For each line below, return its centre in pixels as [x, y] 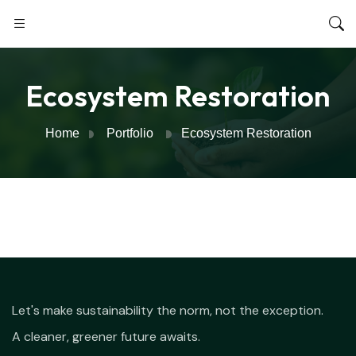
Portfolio [130, 133]
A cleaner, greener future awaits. [106, 337]
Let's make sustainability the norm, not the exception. [168, 310]
